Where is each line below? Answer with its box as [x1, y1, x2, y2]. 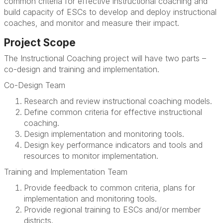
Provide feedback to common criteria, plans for [24, 183, 195, 193]
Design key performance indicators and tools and [24, 140, 203, 150]
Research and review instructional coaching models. [24, 96, 212, 107]
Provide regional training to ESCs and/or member [24, 205, 201, 215]
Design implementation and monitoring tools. [24, 129, 184, 139]
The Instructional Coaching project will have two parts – [4, 53, 206, 64]
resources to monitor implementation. [24, 151, 158, 161]
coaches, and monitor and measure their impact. [4, 18, 182, 28]
